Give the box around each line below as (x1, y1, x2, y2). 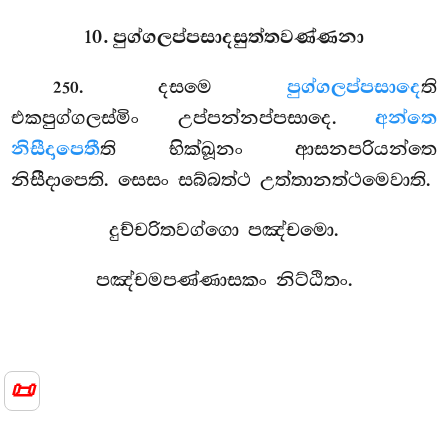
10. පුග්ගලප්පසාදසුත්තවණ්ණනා (84, 26, 364, 50)
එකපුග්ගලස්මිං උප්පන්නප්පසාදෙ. (11, 107, 375, 130)
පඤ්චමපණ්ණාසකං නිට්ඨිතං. (95, 269, 353, 292)
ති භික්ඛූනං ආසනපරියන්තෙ (100, 138, 437, 161)
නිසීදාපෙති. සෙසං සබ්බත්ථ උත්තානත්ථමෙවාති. (11, 169, 432, 192)
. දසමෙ (79, 76, 287, 99)
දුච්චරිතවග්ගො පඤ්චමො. (109, 219, 339, 242)
